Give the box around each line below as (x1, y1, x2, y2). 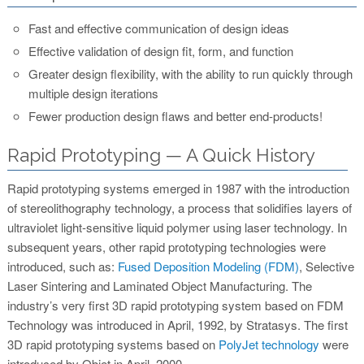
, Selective (298, 257, 354, 275)
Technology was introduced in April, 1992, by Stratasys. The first (6, 315, 348, 333)
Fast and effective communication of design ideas (28, 19, 289, 37)
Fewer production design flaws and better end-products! (28, 106, 323, 124)
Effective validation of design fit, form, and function (28, 41, 293, 59)
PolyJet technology (218, 335, 319, 353)
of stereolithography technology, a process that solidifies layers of (6, 198, 352, 216)
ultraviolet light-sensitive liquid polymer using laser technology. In (6, 218, 347, 236)
